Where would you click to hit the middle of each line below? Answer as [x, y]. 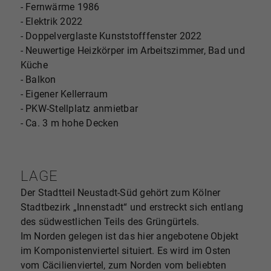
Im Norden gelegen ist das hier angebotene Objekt [129, 236]
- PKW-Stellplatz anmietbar [79, 109]
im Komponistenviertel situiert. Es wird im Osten [126, 250]
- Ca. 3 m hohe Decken [69, 123]
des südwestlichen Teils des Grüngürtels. [110, 221]
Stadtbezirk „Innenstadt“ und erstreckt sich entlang [132, 207]
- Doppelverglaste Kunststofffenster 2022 [111, 36]
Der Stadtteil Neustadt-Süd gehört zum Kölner [120, 192]
